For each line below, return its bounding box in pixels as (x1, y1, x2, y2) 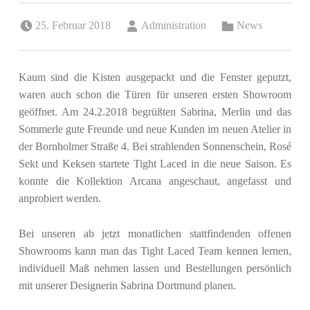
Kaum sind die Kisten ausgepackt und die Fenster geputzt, (18, 71, 292, 84)
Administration (141, 19, 207, 31)
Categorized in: (237, 9, 248, 21)
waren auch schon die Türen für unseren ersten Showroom (18, 89, 292, 101)
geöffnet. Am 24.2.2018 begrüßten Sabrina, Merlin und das (18, 106, 292, 118)
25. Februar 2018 (35, 19, 111, 31)
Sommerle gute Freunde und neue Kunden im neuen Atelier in (18, 123, 292, 136)
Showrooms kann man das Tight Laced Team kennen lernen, (18, 245, 292, 257)
